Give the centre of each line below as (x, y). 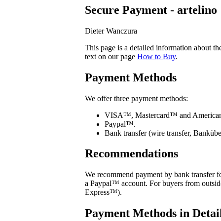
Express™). (103, 192)
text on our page (111, 56)
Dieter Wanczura (111, 31)
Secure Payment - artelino (151, 10)
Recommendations (131, 154)
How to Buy (156, 56)
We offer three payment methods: (136, 98)
